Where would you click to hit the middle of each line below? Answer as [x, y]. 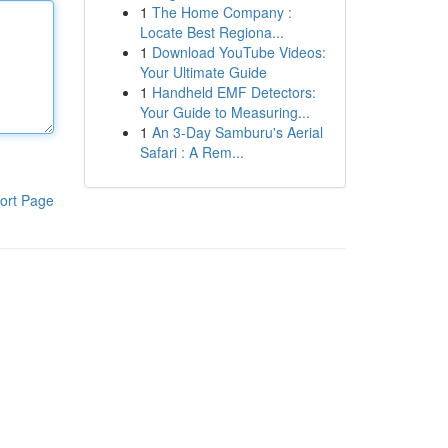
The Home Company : [221, 12]
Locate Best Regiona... [211, 32]
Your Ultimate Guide [203, 72]
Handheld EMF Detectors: [233, 92]
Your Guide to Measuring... [224, 112]
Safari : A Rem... [191, 152]
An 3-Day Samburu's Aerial [237, 132]
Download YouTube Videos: [238, 52]
